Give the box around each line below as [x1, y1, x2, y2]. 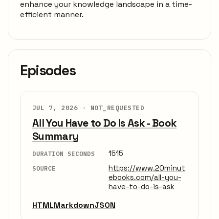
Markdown [54, 199, 94, 210]
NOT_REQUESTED [90, 104, 145, 112]
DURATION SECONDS [32, 150, 95, 158]
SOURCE [32, 164, 56, 172]
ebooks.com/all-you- [109, 172, 181, 182]
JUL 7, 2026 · [32, 104, 90, 112]
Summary [32, 130, 79, 143]
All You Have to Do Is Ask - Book [32, 116, 177, 130]
